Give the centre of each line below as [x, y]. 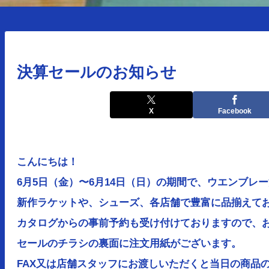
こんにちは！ [47, 162]
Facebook [234, 111]
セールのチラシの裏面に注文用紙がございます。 [129, 243]
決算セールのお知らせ [96, 72]
